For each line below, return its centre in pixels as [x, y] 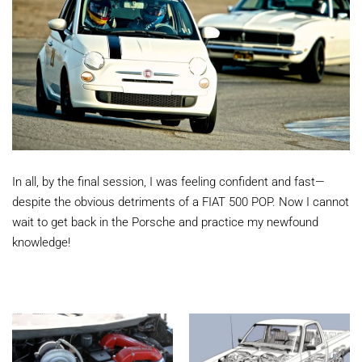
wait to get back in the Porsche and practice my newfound [165, 221]
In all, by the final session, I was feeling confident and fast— [168, 181]
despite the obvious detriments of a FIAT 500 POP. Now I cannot [181, 201]
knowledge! [41, 241]
